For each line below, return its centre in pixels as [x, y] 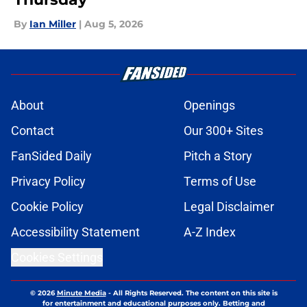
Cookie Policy [47, 207]
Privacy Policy [48, 182]
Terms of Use [220, 182]
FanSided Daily [51, 156]
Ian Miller [53, 24]
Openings [209, 106]
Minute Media [81, 293]
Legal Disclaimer [229, 207]
